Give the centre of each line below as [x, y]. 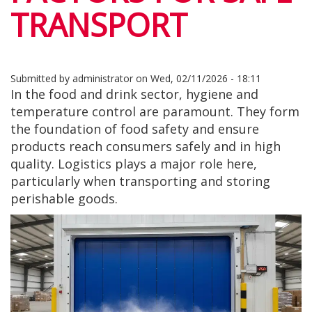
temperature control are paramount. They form [155, 111]
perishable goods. [64, 198]
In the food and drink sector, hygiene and [134, 94]
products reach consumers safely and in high [146, 146]
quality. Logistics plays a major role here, [134, 164]
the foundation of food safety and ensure [135, 129]
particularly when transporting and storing [140, 181]
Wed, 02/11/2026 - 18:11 [206, 78]
